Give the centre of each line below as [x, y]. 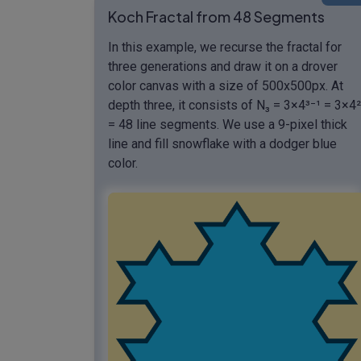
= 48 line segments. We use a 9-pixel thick [228, 124]
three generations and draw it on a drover [223, 66]
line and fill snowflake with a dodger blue [222, 143]
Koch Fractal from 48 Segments [216, 16]
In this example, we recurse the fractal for [225, 47]
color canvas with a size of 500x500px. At [226, 85]
